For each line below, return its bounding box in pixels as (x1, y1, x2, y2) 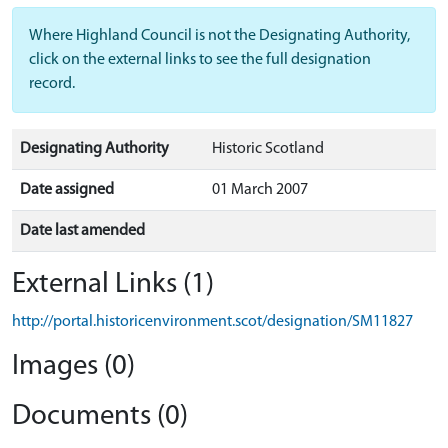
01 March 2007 (212, 182, 308, 198)
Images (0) (12, 352, 135, 381)
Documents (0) (12, 402, 188, 431)
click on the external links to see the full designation (29, 52, 371, 68)
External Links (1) (12, 270, 214, 299)
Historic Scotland (212, 141, 324, 157)
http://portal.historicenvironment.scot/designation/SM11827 (12, 314, 413, 330)
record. (29, 76, 75, 92)
